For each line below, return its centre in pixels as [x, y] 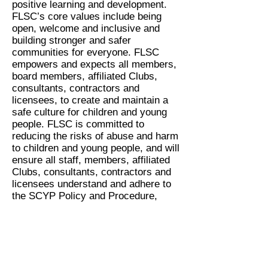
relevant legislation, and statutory [86, 208]
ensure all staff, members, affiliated [91, 160]
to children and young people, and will [96, 148]
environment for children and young [91, 256]
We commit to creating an [69, 244]
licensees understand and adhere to [92, 184]
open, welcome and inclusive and [86, 28]
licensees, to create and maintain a [90, 100]
